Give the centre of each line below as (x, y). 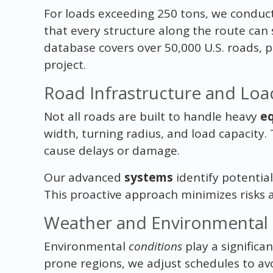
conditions (155, 246)
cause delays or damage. (112, 150)
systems (148, 177)
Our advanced (84, 177)
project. (65, 64)
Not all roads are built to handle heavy (152, 116)
